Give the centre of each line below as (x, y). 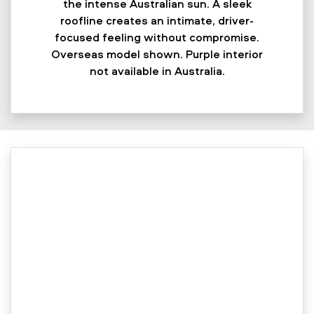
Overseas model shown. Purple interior (157, 54)
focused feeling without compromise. (157, 37)
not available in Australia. (157, 71)
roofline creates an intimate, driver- (157, 21)
